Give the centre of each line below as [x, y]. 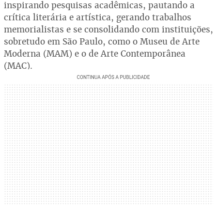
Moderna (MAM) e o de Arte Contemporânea [95, 54]
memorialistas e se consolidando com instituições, [108, 29]
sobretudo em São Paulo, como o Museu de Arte [102, 41]
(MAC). [18, 66]
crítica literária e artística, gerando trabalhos [98, 17]
